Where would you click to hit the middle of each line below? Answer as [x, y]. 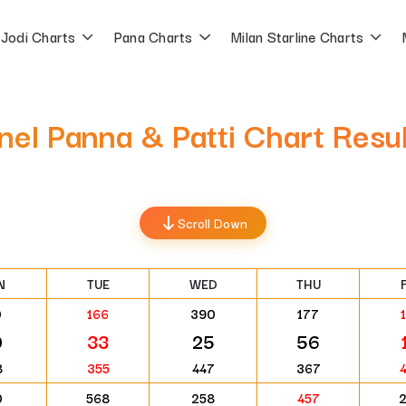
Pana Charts [153, 36]
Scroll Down [212, 223]
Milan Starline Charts [298, 36]
